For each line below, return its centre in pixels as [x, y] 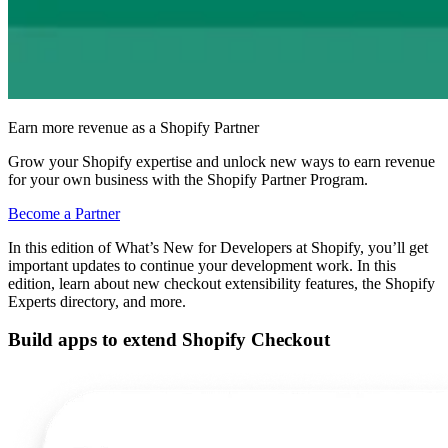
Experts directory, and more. [97, 301]
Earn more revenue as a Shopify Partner [133, 127]
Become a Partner [64, 213]
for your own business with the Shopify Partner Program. [188, 179]
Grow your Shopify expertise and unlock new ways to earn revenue [221, 161]
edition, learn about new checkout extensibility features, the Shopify [221, 283]
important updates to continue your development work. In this [202, 265]
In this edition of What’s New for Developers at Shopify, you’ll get [218, 247]
